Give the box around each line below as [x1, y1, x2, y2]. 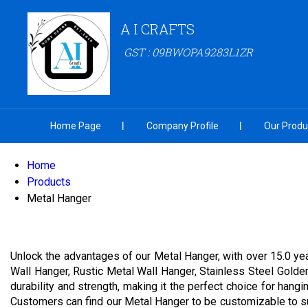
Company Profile [146, 120, 219, 131]
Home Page [50, 120, 101, 131]
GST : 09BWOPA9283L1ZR [124, 45, 253, 59]
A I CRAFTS [120, 20, 195, 38]
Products [27, 175, 71, 188]
